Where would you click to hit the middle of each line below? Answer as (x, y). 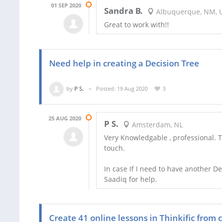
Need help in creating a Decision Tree (124, 63)
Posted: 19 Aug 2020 (122, 89)
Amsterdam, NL (156, 124)
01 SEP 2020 (66, 5)
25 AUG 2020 (65, 118)
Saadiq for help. (131, 179)
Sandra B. (123, 11)
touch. (114, 148)
